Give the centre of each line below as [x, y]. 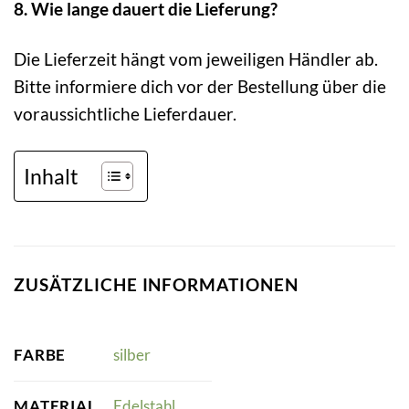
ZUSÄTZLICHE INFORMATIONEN [156, 285]
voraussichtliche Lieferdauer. [125, 114]
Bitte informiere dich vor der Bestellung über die [200, 87]
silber [131, 355]
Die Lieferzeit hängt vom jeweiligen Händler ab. [196, 59]
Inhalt [51, 176]
